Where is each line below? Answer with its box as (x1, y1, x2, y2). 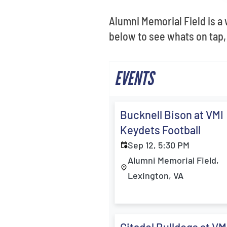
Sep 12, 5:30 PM (128, 139, 190, 150)
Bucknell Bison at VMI (120, 108, 224, 121)
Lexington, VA (128, 170, 184, 181)
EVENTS (115, 67, 154, 90)
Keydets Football (120, 123, 201, 136)
